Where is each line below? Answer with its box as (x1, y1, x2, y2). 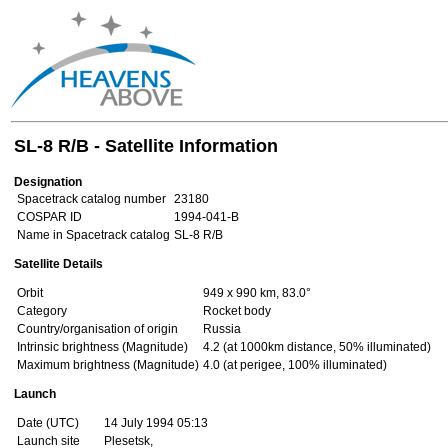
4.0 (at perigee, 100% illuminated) (203, 358, 387, 372)
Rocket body (203, 304, 271, 318)
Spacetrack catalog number (17, 192, 166, 206)
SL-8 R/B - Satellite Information (14, 136, 278, 156)
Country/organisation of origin (17, 322, 178, 336)
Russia (203, 322, 241, 336)
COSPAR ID (17, 210, 82, 224)
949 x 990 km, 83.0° (203, 286, 311, 300)
